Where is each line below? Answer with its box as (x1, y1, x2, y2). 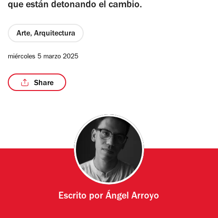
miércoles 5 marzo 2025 (8, 54, 78, 61)
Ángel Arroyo (106, 192, 160, 202)
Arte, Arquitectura (16, 30, 75, 38)
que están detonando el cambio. (8, 1, 142, 11)
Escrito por (58, 192, 106, 202)
